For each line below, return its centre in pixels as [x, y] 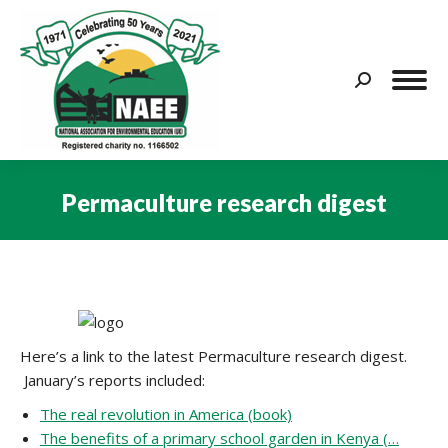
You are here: [270, 231]
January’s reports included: [112, 380]
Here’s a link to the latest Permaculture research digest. [213, 356]
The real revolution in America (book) [166, 414]
